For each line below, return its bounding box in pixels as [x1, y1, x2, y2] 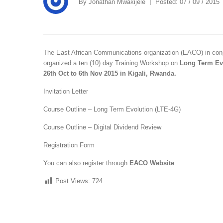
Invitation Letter [43, 88, 88, 95]
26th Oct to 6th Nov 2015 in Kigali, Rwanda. [43, 70, 176, 77]
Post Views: [55, 177, 90, 185]
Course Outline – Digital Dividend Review [43, 123, 161, 131]
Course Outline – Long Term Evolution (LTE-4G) [43, 106, 181, 113]
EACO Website [129, 159, 174, 167]
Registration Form [43, 141, 95, 149]
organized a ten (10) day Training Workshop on [43, 59, 180, 67]
